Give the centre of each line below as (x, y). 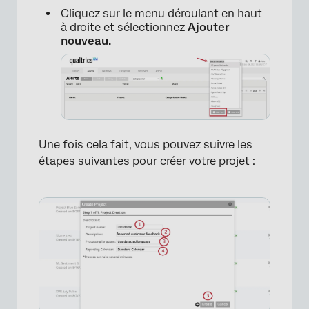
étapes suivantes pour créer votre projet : (147, 161)
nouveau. (86, 41)
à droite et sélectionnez (124, 27)
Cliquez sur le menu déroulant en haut (161, 13)
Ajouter (209, 27)
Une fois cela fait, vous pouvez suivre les (146, 144)
